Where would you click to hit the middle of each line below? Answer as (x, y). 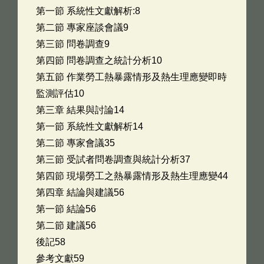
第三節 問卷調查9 (73, 44)
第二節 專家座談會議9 (82, 27)
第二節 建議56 (66, 225)
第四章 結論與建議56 (80, 192)
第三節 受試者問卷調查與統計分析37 (113, 159)
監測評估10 (60, 93)
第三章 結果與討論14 (80, 110)
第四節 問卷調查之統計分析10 (99, 60)
